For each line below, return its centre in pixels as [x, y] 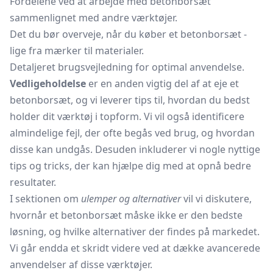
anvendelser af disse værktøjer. [81, 264]
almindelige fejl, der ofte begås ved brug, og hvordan [132, 133]
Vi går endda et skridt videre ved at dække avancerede [135, 248]
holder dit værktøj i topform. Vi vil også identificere [127, 116]
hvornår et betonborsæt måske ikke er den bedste [126, 215]
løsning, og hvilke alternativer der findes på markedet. [135, 232]
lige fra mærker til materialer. [77, 51]
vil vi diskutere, [216, 199]
